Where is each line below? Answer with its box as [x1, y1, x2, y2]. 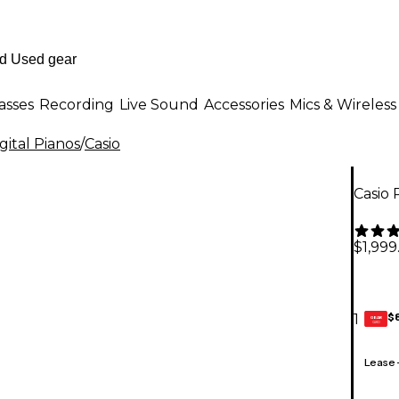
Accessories [204, 95, 284, 113]
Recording [39, 95, 114, 113]
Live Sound [119, 95, 199, 113]
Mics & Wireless [289, 95, 396, 113]
